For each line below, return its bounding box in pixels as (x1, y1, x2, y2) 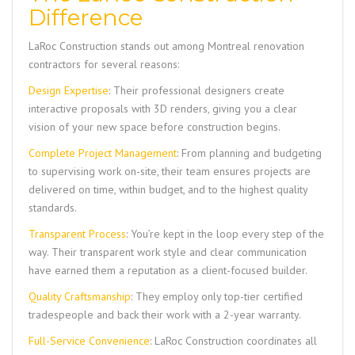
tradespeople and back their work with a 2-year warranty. (29, 307, 301, 323)
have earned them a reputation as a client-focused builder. (29, 263, 307, 278)
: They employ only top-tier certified (131, 289, 303, 304)
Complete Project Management (29, 146, 177, 161)
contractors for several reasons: (29, 57, 179, 72)
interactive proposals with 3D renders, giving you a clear (29, 101, 297, 116)
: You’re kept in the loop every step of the (126, 227, 324, 242)
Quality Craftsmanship (29, 289, 131, 304)
